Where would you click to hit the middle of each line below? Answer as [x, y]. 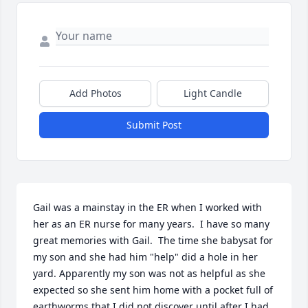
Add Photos [95, 93]
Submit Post [154, 125]
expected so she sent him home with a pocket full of [153, 290]
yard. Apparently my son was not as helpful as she [149, 274]
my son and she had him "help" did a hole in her [145, 257]
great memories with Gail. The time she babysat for [153, 241]
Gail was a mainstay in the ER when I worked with [147, 208]
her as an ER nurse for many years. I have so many [151, 224]
